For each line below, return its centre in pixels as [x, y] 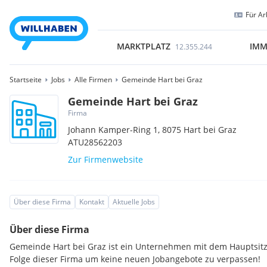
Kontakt [92, 202]
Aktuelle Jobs [134, 202]
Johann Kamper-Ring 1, [115, 130]
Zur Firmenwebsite [106, 159]
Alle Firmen [93, 80]
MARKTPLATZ [143, 46]
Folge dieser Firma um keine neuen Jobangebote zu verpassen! [135, 259]
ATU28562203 [95, 142]
